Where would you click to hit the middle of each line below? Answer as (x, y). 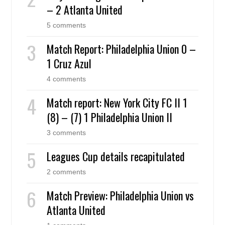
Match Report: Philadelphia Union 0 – (122, 49)
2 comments (67, 172)
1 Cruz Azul (69, 64)
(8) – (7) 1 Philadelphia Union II (110, 117)
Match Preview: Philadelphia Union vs (121, 196)
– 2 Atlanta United (85, 10)
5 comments (67, 25)
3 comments (67, 133)
